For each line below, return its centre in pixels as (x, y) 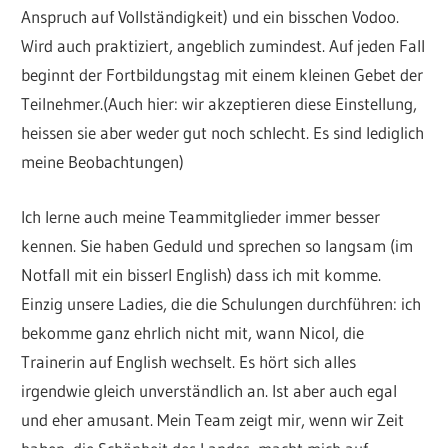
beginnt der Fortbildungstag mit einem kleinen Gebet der (222, 75)
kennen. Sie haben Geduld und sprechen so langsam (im (217, 245)
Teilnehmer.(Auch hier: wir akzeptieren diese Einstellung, (219, 104)
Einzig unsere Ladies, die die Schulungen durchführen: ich (221, 303)
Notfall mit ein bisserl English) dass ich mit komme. (201, 274)
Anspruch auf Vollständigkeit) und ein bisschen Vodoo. (214, 17)
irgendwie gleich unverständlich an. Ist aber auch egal (209, 390)
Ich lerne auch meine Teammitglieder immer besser (201, 216)
